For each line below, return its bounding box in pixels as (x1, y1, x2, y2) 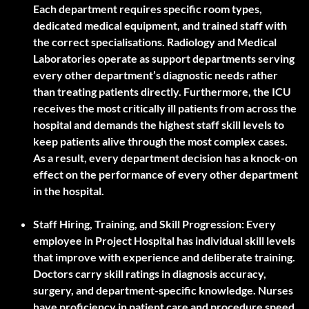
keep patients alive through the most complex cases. (33, 134, 288, 148)
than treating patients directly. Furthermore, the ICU (33, 85, 291, 99)
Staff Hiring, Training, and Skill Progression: (33, 217, 244, 231)
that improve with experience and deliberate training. (33, 250, 295, 264)
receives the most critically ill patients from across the (33, 101, 297, 115)
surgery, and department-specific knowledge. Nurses (33, 283, 293, 297)
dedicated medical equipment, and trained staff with (33, 19, 287, 32)
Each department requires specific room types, (33, 2, 262, 16)
